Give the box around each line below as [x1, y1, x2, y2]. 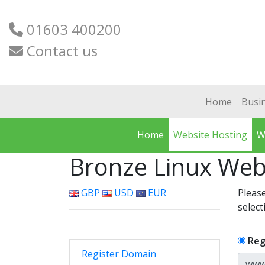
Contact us [23, 41, 98, 60]
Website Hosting [173, 128, 248, 141]
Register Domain [82, 247, 156, 260]
